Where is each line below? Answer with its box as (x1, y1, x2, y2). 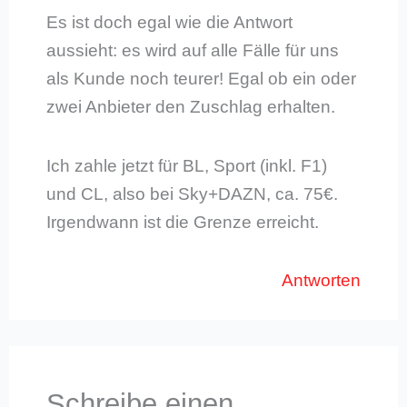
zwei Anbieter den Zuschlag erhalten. (45, 97, 335, 117)
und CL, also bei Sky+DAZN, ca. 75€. (45, 184, 338, 203)
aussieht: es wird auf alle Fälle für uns (45, 41, 339, 61)
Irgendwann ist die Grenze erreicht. (45, 212, 319, 232)
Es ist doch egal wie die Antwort (45, 13, 293, 33)
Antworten (282, 270, 362, 290)
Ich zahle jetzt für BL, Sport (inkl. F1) (45, 155, 327, 175)
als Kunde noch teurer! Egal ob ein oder (45, 69, 356, 89)
